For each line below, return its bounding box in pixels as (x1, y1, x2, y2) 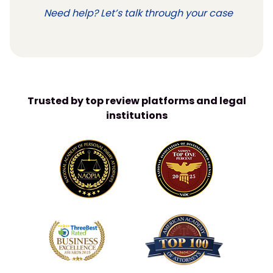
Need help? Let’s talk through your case (44, 6, 233, 21)
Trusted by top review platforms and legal (27, 94, 246, 108)
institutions (105, 108, 168, 123)
